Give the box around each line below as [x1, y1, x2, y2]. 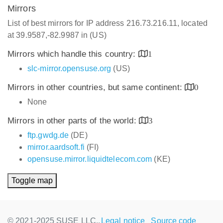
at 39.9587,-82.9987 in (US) [7, 31, 107, 39]
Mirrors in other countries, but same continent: [7, 83, 185, 92]
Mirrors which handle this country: [7, 49, 138, 59]
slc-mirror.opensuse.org [27, 64, 111, 73]
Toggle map [11, 176, 53, 185]
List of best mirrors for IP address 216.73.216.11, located [7, 19, 208, 27]
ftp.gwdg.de [27, 131, 69, 139]
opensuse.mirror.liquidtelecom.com [27, 155, 152, 163]
